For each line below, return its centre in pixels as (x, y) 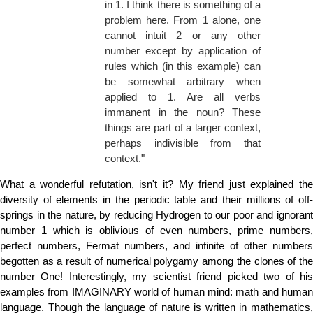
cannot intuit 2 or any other (183, 36)
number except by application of (183, 51)
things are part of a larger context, (183, 128)
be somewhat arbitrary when (183, 82)
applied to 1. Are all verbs (183, 97)
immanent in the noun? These (183, 112)
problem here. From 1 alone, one (183, 20)
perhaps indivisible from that (183, 143)
